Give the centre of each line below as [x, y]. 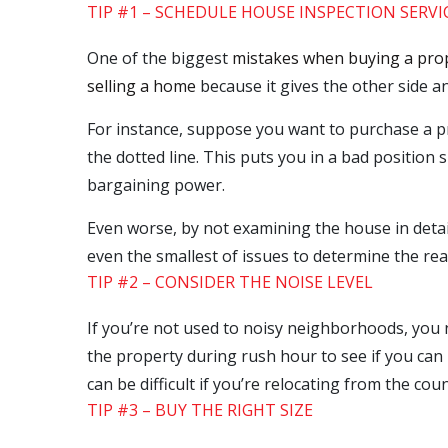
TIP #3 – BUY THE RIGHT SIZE [200, 410]
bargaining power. [156, 185]
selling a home [141, 86]
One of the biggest [159, 58]
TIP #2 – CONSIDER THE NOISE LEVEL [230, 282]
